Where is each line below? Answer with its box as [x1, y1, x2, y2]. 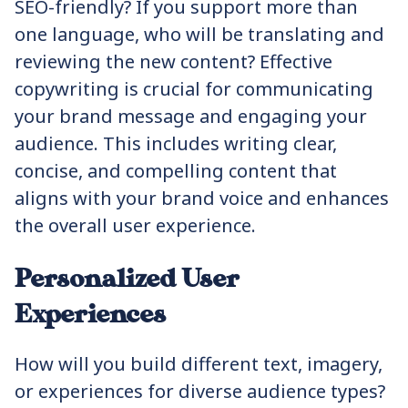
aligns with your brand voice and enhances [15, 186, 389, 210]
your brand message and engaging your [15, 104, 367, 128]
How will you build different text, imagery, [15, 352, 382, 376]
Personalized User [15, 264, 240, 294]
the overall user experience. [15, 213, 256, 238]
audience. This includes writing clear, [15, 131, 337, 156]
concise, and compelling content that [15, 158, 337, 183]
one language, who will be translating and [15, 22, 384, 46]
